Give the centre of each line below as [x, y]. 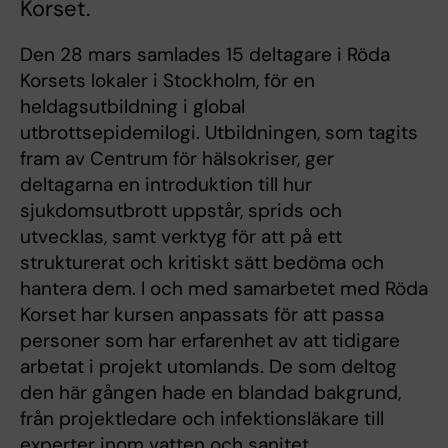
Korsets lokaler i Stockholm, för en [167, 81]
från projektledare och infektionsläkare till [202, 419]
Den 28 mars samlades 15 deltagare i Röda [205, 55]
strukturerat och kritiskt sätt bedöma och [202, 263]
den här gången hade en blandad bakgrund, [210, 393]
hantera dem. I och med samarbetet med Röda [224, 289]
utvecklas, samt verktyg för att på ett [181, 237]
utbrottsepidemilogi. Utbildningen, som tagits [219, 133]
